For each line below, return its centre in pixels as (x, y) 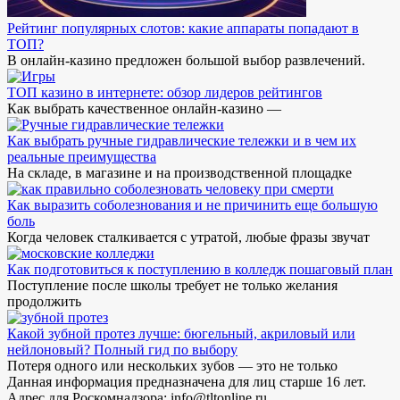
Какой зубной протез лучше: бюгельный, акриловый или (181, 333)
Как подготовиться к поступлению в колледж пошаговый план (200, 269)
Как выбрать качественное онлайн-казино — (144, 108)
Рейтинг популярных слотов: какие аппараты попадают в (183, 28)
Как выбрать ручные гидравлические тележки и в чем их (182, 140)
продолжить (44, 301)
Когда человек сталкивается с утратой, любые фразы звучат (188, 237)
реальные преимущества (82, 156)
